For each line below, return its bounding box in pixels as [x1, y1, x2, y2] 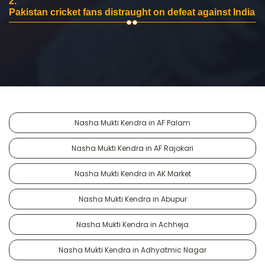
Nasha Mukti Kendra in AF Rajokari [72, 143, 193, 153]
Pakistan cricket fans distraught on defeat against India [9, 7, 255, 17]
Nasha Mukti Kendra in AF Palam [75, 117, 190, 128]
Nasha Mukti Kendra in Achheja [76, 219, 189, 230]
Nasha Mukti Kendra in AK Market [74, 168, 191, 179]
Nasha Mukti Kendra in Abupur [78, 193, 187, 204]
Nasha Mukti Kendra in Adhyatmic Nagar [59, 244, 206, 255]
